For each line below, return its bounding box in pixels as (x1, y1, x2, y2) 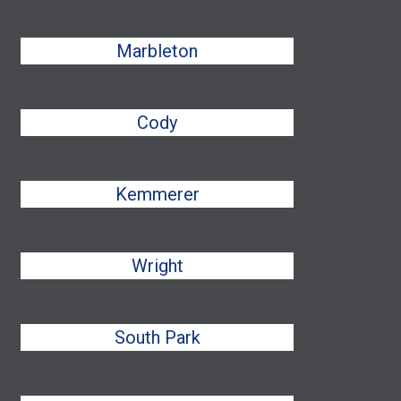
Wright (131, 255, 183, 277)
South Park (114, 327, 200, 348)
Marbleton (116, 40, 199, 62)
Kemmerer (115, 183, 200, 205)
